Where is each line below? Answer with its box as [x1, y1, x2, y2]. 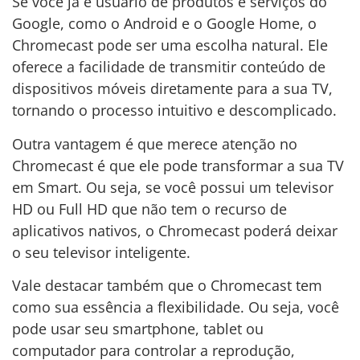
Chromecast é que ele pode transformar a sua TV [12, 155, 344, 175]
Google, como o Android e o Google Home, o [12, 14, 317, 34]
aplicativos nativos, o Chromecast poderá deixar [12, 220, 337, 240]
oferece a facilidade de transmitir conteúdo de [12, 57, 325, 77]
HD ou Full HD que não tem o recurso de [12, 198, 287, 219]
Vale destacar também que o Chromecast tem [12, 276, 322, 296]
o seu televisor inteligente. [12, 242, 190, 262]
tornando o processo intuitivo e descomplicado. [12, 100, 337, 121]
